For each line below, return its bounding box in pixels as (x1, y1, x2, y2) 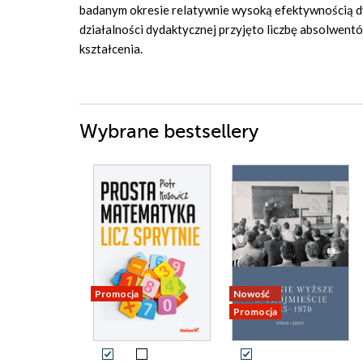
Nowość (233, 288, 271, 300)
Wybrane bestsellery (79, 121, 258, 143)
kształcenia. (79, 41, 143, 56)
